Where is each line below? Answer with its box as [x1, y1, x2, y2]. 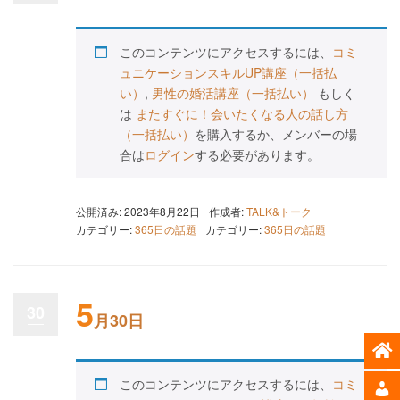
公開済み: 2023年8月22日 [76, 204, 200, 219]
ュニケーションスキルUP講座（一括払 [120, 63, 337, 81]
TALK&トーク [246, 204, 312, 219]
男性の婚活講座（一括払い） [152, 84, 314, 102]
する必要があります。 [195, 146, 320, 163]
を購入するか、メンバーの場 [195, 125, 357, 143]
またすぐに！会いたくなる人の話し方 [136, 104, 348, 122]
